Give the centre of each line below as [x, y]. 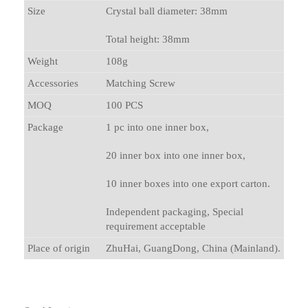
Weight [43, 61]
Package [45, 127]
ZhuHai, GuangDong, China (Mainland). [193, 248]
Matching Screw [141, 83]
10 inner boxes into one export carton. [188, 183]
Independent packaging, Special [175, 211]
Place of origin [59, 248]
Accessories [53, 83]
